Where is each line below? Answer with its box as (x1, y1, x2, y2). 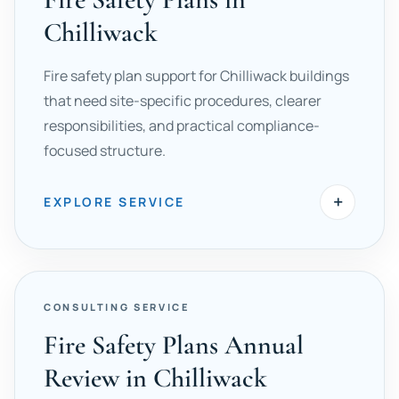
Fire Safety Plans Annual (44, 329, 304, 362)
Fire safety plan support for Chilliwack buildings (44, 66, 349, 85)
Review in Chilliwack (44, 362, 267, 395)
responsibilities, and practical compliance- (44, 116, 320, 135)
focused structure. (44, 141, 166, 160)
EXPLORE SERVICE (44, 193, 185, 210)
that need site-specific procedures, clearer (44, 91, 322, 110)
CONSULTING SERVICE (44, 300, 190, 313)
